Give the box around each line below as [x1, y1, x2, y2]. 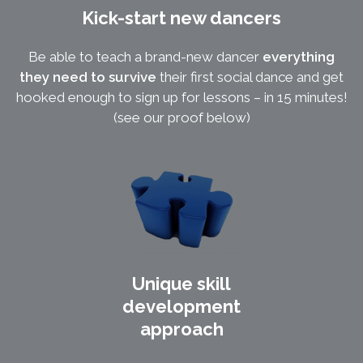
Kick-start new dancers [82, 7, 281, 29]
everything [263, 49, 335, 66]
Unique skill [132, 273, 231, 295]
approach [139, 318, 224, 340]
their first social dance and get [156, 69, 344, 86]
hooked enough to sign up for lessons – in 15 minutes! [15, 89, 348, 106]
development [122, 296, 241, 318]
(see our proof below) [113, 109, 250, 126]
